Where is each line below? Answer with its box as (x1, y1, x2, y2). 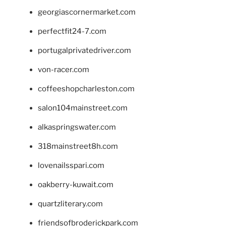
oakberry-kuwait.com (38, 180, 114, 190)
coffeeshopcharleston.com (38, 84, 135, 94)
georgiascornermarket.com (38, 8, 136, 17)
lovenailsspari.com (38, 161, 104, 171)
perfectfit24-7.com (38, 27, 106, 36)
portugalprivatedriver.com (38, 46, 131, 55)
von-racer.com (38, 65, 89, 75)
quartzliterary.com (38, 199, 103, 209)
